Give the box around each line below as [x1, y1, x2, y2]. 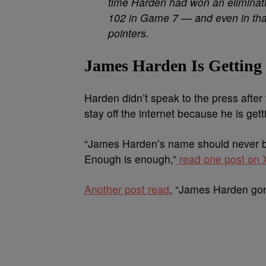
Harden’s [119, 136, 165, 151]
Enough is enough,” [84, 151, 176, 166]
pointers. [108, 26, 149, 40]
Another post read [84, 182, 169, 197]
